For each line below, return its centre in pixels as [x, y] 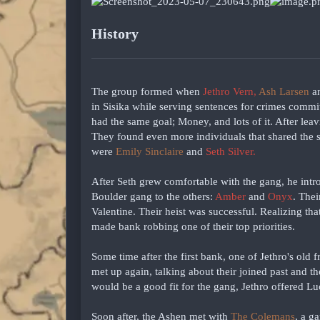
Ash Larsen [284, 91]
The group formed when [147, 91]
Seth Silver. [231, 151]
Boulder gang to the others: [153, 196]
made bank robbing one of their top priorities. [193, 226]
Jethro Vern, [231, 91]
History [117, 33]
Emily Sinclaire [150, 151]
